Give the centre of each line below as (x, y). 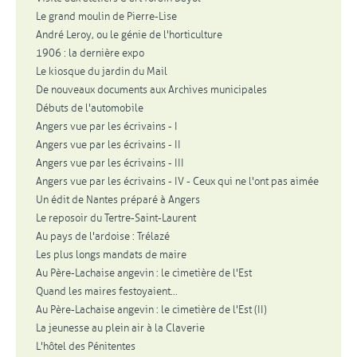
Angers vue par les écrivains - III (110, 163)
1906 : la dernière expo (90, 53)
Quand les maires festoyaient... (107, 291)
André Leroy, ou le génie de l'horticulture (129, 35)
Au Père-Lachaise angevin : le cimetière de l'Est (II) (151, 310)
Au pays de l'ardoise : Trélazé (103, 236)
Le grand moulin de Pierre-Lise (106, 16)
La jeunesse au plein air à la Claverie (120, 328)
